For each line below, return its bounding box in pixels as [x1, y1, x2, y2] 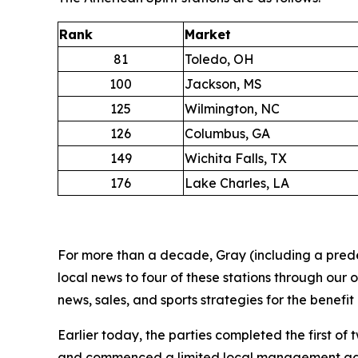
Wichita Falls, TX [185, 150, 287, 167]
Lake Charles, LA [185, 175, 289, 192]
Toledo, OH [185, 51, 254, 68]
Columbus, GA [185, 125, 270, 142]
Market [185, 26, 231, 43]
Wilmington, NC [185, 101, 280, 117]
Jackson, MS [185, 76, 262, 93]
